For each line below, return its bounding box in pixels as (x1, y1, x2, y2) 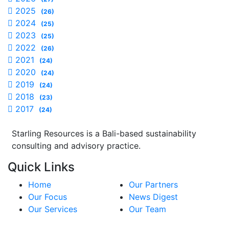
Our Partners (129, 179, 178, 190)
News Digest (129, 192, 178, 202)
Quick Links (8, 159, 75, 174)
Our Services (28, 204, 77, 214)
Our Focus (28, 192, 67, 202)
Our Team (129, 204, 166, 214)
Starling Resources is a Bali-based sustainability (12, 128, 196, 139)
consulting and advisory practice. (12, 141, 141, 151)
